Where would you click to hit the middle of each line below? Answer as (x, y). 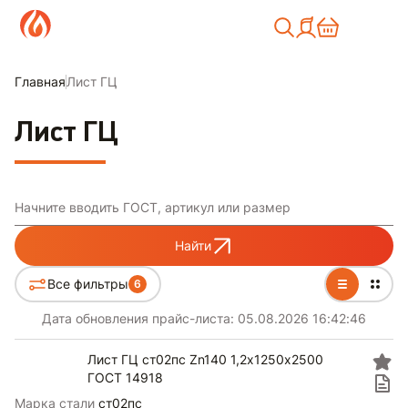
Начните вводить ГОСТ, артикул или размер (153, 207)
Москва (250, 25)
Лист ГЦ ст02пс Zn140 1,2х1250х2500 (205, 359)
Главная (40, 82)
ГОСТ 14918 (125, 377)
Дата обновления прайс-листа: (140, 318)
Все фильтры (88, 284)
